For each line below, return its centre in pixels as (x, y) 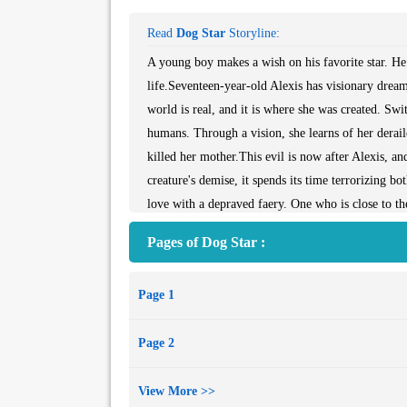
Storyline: (253, 33)
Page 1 (156, 295)
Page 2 (156, 343)
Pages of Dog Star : (206, 242)
